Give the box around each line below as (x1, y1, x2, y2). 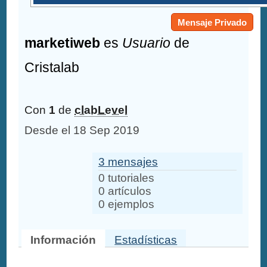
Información (30, 233, 97, 246)
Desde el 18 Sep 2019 (24, 124, 140, 137)
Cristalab (24, 60, 80, 76)
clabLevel (74, 104, 128, 117)
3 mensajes (98, 155, 158, 168)
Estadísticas (114, 233, 178, 246)
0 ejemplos (98, 197, 154, 210)
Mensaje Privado (178, 17, 247, 28)
